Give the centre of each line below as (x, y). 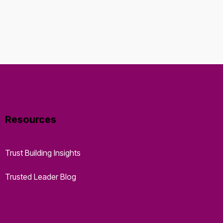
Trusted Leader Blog (41, 177)
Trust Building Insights (43, 153)
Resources (31, 119)
